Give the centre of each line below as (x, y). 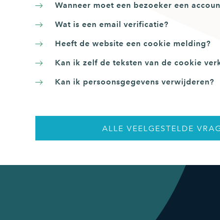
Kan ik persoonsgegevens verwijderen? (135, 82)
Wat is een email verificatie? (112, 25)
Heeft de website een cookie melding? (133, 44)
